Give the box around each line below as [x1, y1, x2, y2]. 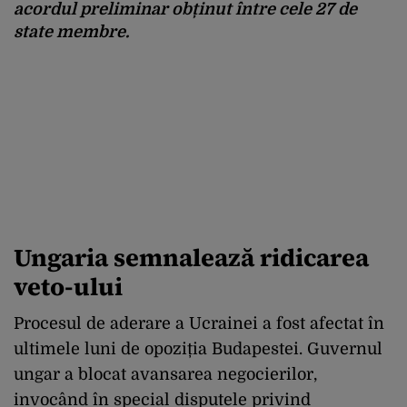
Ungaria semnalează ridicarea [14, 241, 369, 275]
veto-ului [14, 270, 123, 304]
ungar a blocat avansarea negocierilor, [14, 365, 317, 384]
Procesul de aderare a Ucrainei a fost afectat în [14, 314, 384, 333]
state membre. [14, 23, 129, 42]
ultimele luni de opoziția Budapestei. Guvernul [14, 340, 382, 359]
